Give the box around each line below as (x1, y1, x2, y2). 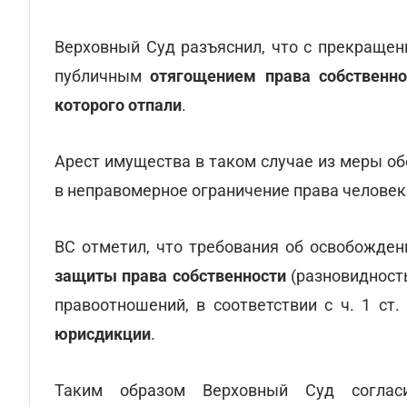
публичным (55, 66, 142, 85)
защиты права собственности (55, 266, 291, 285)
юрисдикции (55, 324, 151, 343)
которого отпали (55, 95, 182, 114)
